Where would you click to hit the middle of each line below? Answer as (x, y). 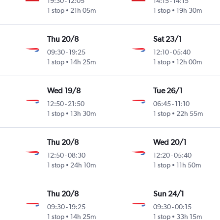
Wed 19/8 (64, 91)
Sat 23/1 (167, 39)
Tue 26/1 (168, 91)
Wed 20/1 (170, 142)
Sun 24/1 (168, 194)
